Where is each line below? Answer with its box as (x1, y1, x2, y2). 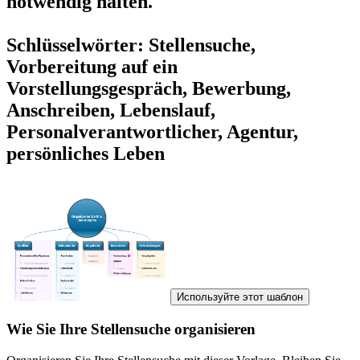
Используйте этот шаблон (177, 291, 303, 304)
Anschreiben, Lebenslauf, (6, 100, 215, 121)
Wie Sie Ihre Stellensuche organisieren (6, 320, 256, 337)
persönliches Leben (6, 143, 165, 165)
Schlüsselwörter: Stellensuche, (6, 35, 256, 56)
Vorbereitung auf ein (6, 56, 178, 78)
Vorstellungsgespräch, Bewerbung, (6, 78, 291, 100)
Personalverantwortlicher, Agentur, (6, 121, 298, 143)
